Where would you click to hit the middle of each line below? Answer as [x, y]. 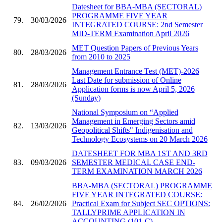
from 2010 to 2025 [101, 56]
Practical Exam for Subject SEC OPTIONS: [141, 203]
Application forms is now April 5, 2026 [133, 89]
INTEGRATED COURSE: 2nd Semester [137, 24]
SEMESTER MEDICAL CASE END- [133, 162]
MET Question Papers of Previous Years [135, 48]
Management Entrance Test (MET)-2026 [135, 71]
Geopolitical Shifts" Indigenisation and [132, 130]
